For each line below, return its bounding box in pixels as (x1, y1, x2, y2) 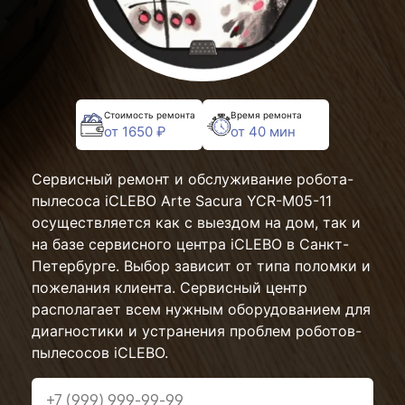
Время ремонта (231, 108, 302, 120)
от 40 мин (231, 122, 296, 140)
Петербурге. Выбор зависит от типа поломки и (32, 257, 371, 275)
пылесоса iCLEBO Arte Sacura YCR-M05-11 (32, 192, 332, 210)
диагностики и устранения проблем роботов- (32, 322, 362, 340)
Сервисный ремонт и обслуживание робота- (32, 170, 353, 188)
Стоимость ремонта (104, 108, 195, 120)
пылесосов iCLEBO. (32, 344, 168, 362)
